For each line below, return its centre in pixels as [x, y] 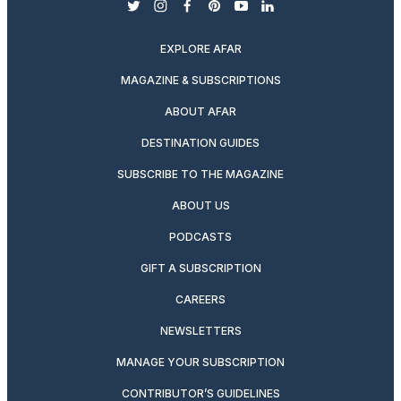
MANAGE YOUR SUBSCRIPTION [200, 362]
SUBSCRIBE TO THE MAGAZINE [200, 174]
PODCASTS [200, 236]
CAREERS [200, 299]
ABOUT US [200, 205]
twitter [157, 15]
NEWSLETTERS [200, 330]
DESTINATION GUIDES [200, 142]
